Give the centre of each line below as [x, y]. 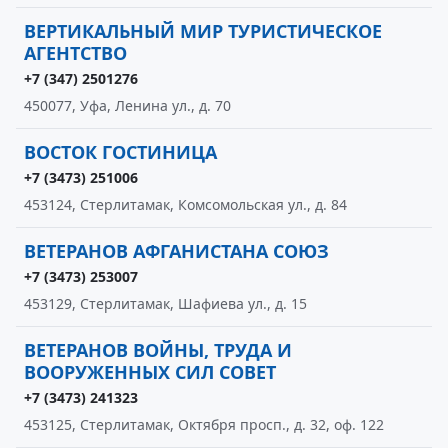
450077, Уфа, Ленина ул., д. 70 [127, 105]
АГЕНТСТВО [75, 53]
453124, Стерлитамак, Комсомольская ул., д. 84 [185, 204]
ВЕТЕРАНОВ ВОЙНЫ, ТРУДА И [158, 350]
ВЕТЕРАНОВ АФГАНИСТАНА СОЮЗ [176, 251]
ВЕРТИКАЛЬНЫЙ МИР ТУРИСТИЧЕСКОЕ [203, 31]
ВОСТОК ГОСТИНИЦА [120, 152]
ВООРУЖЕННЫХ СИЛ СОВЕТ [150, 372]
